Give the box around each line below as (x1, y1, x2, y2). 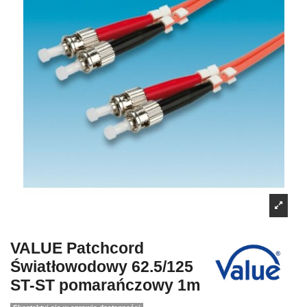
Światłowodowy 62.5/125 (10, 258, 193, 276)
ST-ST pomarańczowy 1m (10, 276, 200, 295)
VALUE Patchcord (10, 239, 144, 258)
